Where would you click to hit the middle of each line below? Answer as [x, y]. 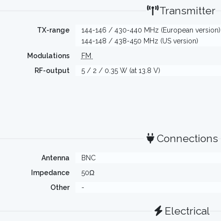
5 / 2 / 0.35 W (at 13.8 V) [121, 71]
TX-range [53, 30]
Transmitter [187, 11]
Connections [187, 138]
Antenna [55, 158]
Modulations [48, 56]
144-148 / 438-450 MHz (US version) [140, 41]
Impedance [50, 173]
